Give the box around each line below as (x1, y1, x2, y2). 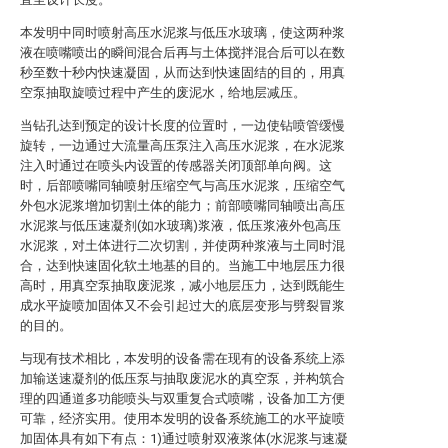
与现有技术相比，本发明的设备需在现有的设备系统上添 (20, 351, 345, 366)
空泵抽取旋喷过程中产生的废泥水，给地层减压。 (20, 85, 306, 100)
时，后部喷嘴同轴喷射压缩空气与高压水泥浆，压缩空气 (20, 178, 345, 193)
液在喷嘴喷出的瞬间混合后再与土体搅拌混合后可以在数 (20, 45, 345, 60)
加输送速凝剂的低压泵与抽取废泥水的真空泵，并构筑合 (20, 371, 345, 386)
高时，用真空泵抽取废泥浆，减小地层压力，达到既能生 (20, 278, 345, 293)
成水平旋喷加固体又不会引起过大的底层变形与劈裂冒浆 (20, 298, 345, 313)
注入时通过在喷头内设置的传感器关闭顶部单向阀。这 (20, 158, 332, 173)
